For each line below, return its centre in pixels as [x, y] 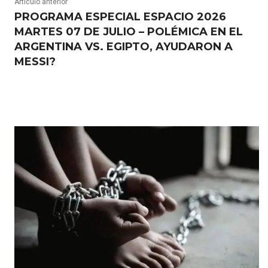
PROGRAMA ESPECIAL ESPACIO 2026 [120, 17]
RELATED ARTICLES [66, 107]
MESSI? [35, 62]
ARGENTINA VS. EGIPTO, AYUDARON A [124, 47]
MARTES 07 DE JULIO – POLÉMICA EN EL [129, 32]
